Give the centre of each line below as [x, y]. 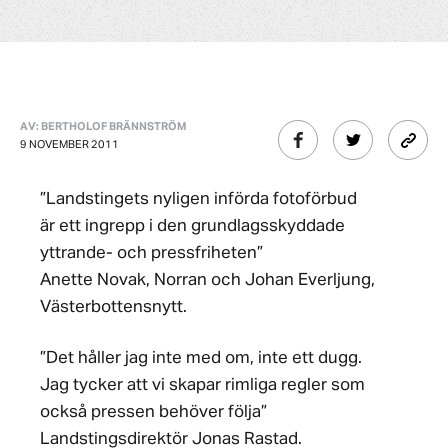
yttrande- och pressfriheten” [151, 253]
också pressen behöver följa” [153, 412]
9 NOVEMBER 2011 [69, 144]
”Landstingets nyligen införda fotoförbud [198, 199]
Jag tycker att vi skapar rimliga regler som [202, 385]
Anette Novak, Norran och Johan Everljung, [207, 280]
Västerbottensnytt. [113, 307]
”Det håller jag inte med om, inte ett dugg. [201, 358]
